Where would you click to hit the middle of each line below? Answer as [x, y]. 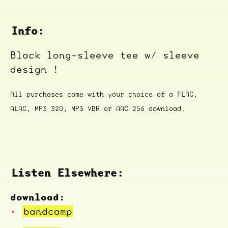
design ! [35, 69]
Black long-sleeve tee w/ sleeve [105, 55]
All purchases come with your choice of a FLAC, [104, 94]
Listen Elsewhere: [67, 172]
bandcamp [48, 211]
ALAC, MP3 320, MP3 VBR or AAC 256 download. [98, 109]
